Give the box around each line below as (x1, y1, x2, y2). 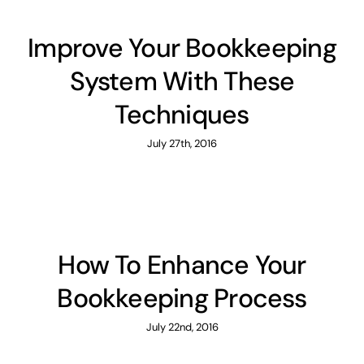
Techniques (115, 97, 249, 132)
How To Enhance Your (58, 248, 306, 283)
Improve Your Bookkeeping (28, 31, 336, 66)
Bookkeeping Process (57, 281, 307, 316)
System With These (69, 64, 295, 99)
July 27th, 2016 (147, 136, 217, 151)
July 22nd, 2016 (145, 320, 219, 335)
